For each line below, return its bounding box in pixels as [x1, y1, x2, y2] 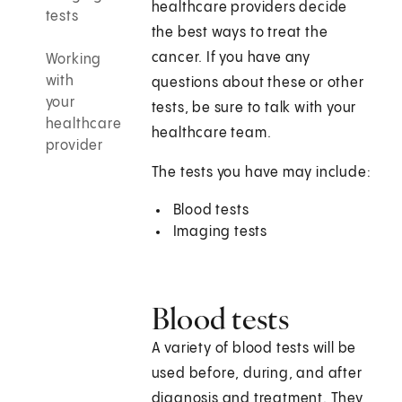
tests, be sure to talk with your [151, 100, 357, 117]
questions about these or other [151, 75, 364, 92]
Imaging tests [172, 224, 268, 240]
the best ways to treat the [151, 25, 328, 41]
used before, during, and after [151, 366, 363, 382]
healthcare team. [151, 126, 272, 142]
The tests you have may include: [151, 165, 371, 181]
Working [45, 52, 102, 68]
